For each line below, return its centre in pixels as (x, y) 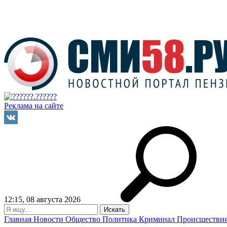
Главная (19, 219)
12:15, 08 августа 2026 (42, 199)
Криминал (158, 219)
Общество (84, 219)
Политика (121, 219)
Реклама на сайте (34, 106)
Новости (49, 219)
